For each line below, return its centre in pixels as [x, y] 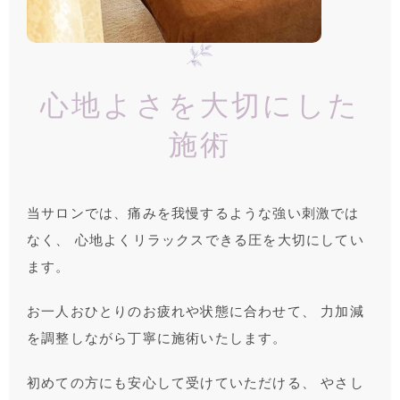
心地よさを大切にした [200, 105]
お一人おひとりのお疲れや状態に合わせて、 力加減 [196, 311]
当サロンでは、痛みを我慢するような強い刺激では [193, 213]
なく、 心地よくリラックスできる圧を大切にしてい [196, 240]
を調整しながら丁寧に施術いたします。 [157, 338]
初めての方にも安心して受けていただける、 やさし [196, 383]
